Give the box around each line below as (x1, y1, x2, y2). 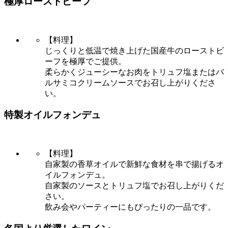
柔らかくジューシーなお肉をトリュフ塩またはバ (45, 67, 224, 76)
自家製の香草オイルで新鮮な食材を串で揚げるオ (45, 160, 224, 169)
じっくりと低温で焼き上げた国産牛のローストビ (45, 46, 224, 55)
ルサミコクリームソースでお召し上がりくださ (45, 78, 216, 87)
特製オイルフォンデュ (4, 109, 101, 121)
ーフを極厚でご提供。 (45, 56, 126, 66)
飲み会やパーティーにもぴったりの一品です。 (45, 203, 216, 212)
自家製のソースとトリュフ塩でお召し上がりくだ (45, 181, 224, 190)
